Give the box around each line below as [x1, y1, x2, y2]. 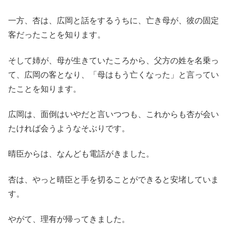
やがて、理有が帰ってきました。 [8, 215, 130, 224]
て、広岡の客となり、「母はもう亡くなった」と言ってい [8, 70, 219, 79]
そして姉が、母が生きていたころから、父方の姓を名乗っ [8, 56, 219, 65]
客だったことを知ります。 [8, 30, 105, 40]
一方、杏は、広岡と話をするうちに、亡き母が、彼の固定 [8, 16, 219, 25]
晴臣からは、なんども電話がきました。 [8, 149, 154, 159]
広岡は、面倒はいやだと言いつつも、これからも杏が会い [8, 110, 219, 119]
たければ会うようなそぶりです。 [8, 124, 130, 133]
